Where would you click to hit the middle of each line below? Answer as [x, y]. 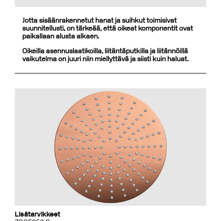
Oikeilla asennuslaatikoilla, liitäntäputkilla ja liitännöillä [105, 51]
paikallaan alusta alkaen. [61, 36]
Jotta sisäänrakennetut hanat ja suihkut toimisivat [99, 20]
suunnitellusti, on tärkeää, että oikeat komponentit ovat [108, 28]
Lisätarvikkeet [37, 214]
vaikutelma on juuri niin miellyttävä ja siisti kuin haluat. [105, 59]
